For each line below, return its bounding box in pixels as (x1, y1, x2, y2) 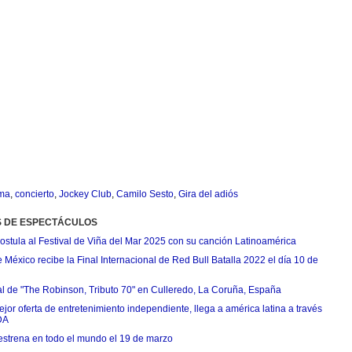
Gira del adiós (178, 189, 238, 200)
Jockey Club (58, 189, 112, 200)
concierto (14, 189, 54, 200)
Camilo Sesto (115, 189, 174, 200)
